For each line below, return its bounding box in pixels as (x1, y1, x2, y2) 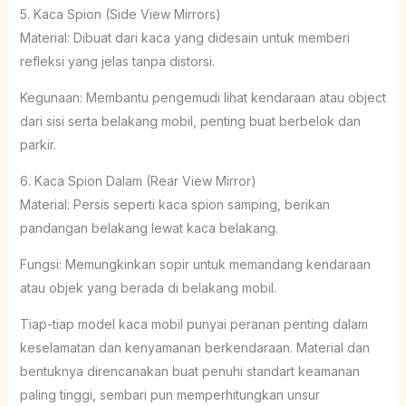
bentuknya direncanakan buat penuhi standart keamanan (19, 362, 360, 379)
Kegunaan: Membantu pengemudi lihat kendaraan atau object (19, 89, 386, 105)
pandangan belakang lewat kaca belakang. (19, 219, 278, 236)
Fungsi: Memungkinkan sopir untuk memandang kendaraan (19, 256, 371, 272)
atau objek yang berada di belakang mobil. (19, 279, 276, 295)
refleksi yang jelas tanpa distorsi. (19, 53, 215, 69)
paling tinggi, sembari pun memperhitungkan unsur (19, 386, 320, 402)
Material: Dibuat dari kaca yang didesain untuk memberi (19, 29, 350, 45)
